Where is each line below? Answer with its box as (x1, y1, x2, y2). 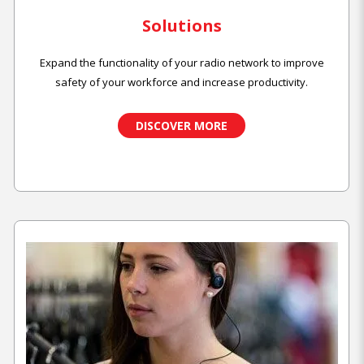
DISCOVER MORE (136, 118, 227, 134)
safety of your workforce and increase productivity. (55, 75, 308, 90)
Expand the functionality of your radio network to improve (39, 55, 324, 71)
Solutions (141, 15, 222, 37)
